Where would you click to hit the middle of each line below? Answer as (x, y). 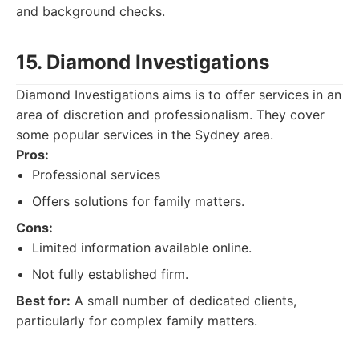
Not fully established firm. (110, 274)
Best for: (43, 301)
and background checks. (91, 11)
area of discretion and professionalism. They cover (170, 115)
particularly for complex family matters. (137, 321)
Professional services (96, 175)
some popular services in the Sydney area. (145, 135)
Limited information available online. (142, 248)
